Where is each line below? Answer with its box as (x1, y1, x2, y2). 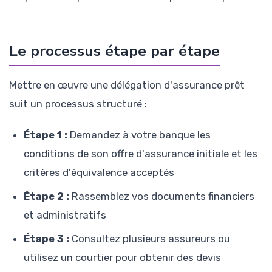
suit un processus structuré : (9, 98, 147, 110)
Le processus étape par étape (9, 41, 220, 62)
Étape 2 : (24, 189, 69, 202)
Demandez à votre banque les (67, 128, 211, 141)
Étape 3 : (24, 232, 69, 245)
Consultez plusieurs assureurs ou (69, 232, 230, 245)
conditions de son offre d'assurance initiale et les (24, 147, 257, 160)
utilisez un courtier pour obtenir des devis (24, 251, 221, 263)
